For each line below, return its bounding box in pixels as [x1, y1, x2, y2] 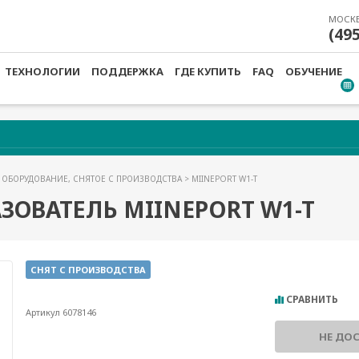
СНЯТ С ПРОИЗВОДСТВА [30, 264, 146, 276]
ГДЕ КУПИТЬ [175, 64, 241, 79]
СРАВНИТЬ [286, 292, 338, 306]
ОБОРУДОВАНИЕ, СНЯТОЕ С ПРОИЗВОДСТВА [2, 173, 184, 184]
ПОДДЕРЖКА [91, 64, 163, 79]
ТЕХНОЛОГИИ [5, 64, 80, 79]
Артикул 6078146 [25, 306, 96, 318]
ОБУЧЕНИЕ [285, 64, 342, 79]
